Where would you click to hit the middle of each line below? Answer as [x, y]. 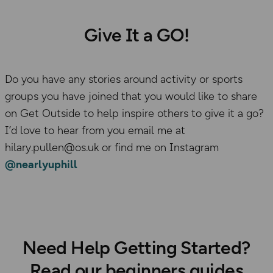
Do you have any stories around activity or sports [124, 79]
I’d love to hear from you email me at [95, 130]
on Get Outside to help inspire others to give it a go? [134, 113]
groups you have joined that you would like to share [131, 96]
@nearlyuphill [41, 164]
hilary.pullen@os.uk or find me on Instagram [112, 147]
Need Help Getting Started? [136, 247]
